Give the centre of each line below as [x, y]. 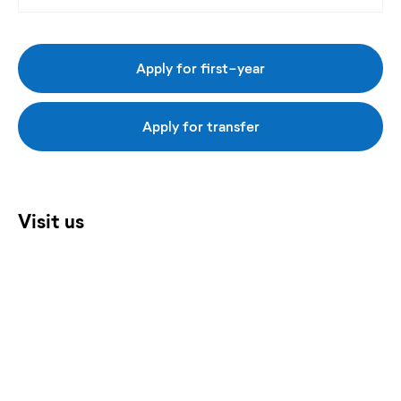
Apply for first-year [200, 68]
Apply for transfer [200, 126]
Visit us [51, 220]
